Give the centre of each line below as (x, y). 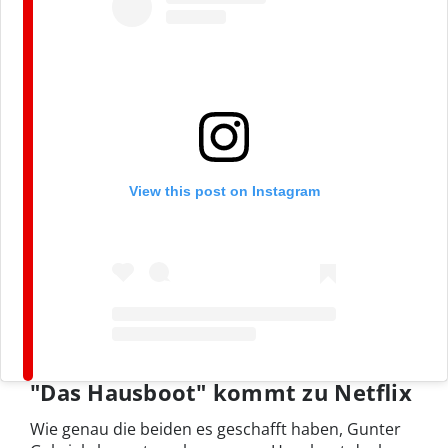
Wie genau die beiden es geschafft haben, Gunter (215, 429)
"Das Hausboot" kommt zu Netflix (221, 392)
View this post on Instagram (224, 190)
